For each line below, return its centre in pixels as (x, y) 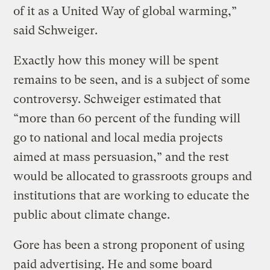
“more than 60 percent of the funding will (127, 118)
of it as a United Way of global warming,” (125, 11)
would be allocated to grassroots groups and (133, 176)
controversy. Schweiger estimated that (118, 99)
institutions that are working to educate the (132, 195)
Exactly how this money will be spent (116, 60)
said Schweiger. (56, 30)
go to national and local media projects (118, 137)
